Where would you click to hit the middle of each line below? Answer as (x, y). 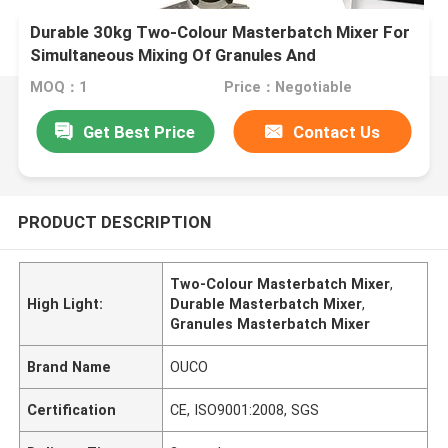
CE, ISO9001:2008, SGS (245, 409)
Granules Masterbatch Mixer (270, 323)
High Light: (65, 303)
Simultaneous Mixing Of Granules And (173, 55)
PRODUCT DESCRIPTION (114, 221)
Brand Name (69, 366)
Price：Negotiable (287, 87)
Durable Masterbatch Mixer (266, 303)
